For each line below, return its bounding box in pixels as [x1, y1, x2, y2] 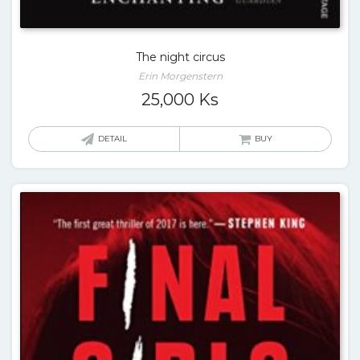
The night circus [135, 50, 225, 64]
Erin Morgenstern [137, 70, 223, 82]
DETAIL [98, 133, 127, 144]
